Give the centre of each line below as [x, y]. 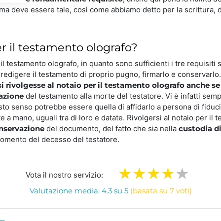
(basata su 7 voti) [161, 190]
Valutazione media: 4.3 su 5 [80, 190]
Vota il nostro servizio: [64, 175]
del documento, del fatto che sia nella [111, 128]
